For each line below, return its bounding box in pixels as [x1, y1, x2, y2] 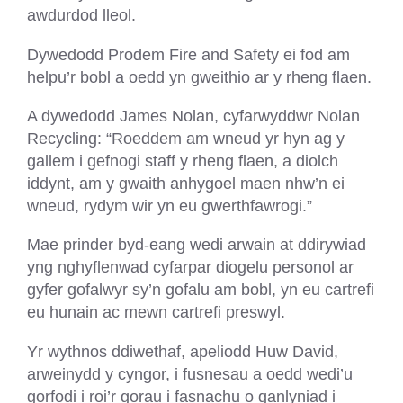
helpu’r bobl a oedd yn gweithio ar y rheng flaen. [27, 67, 372, 86]
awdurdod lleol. [27, 5, 136, 25]
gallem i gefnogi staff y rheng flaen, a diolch [27, 151, 338, 171]
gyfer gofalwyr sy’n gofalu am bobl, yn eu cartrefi [27, 280, 374, 300]
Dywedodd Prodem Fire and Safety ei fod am [27, 44, 350, 64]
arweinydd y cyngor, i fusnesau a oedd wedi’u [27, 363, 353, 383]
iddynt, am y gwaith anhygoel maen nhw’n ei [27, 174, 345, 193]
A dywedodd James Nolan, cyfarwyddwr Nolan [27, 106, 360, 126]
